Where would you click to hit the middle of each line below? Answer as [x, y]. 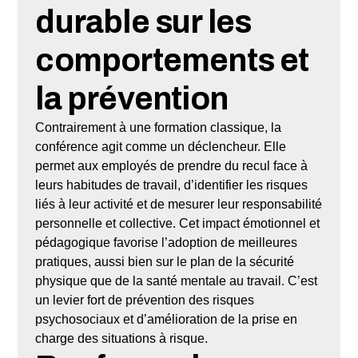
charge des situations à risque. [122, 338]
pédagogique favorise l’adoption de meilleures [167, 242]
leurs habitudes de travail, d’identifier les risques [172, 185]
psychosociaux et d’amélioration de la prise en [167, 319]
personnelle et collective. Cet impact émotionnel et [178, 223]
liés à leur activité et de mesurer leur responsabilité [179, 204]
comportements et [172, 60]
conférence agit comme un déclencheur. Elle [161, 146]
